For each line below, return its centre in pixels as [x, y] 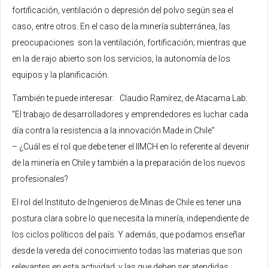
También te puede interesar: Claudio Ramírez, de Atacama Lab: [130, 98]
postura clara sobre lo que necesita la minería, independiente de [130, 218]
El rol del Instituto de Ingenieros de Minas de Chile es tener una [127, 202]
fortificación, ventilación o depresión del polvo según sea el [123, 10]
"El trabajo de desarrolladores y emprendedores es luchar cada [130, 114]
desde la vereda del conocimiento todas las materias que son [127, 250]
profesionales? [40, 179]
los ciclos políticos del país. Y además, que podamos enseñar [129, 234]
